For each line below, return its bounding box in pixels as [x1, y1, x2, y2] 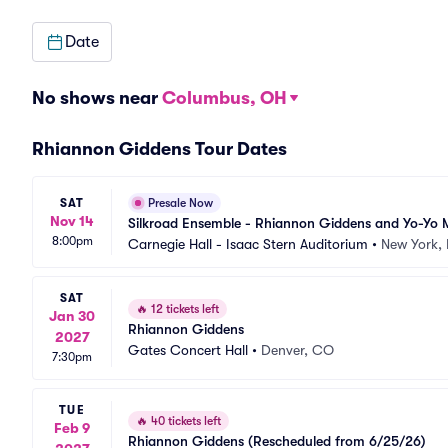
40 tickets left [148, 414, 221, 428]
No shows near [32, 88, 162, 108]
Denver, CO [261, 342, 334, 358]
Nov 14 [50, 212, 94, 229]
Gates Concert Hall [128, 342, 248, 358]
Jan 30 [49, 308, 95, 324]
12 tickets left [148, 302, 219, 316]
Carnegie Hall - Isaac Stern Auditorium [128, 236, 368, 252]
